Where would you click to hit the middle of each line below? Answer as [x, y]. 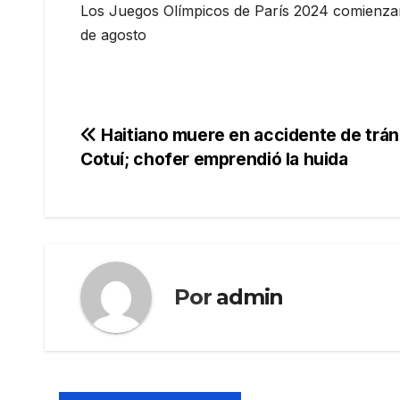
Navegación [160, 141]
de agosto [113, 34]
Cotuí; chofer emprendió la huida [214, 158]
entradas [139, 214]
